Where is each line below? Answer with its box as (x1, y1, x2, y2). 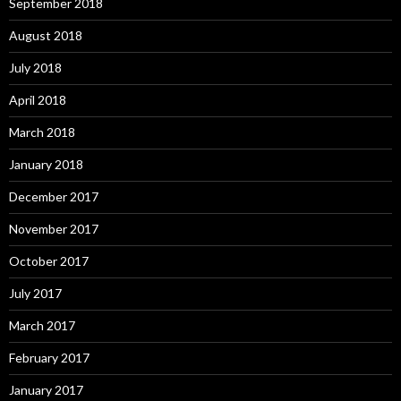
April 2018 (9, 92, 66, 108)
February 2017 (9, 350, 90, 366)
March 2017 (9, 318, 75, 334)
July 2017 (9, 286, 62, 302)
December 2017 (9, 189, 98, 205)
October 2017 (9, 253, 89, 269)
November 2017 (9, 221, 98, 237)
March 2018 (9, 124, 75, 141)
